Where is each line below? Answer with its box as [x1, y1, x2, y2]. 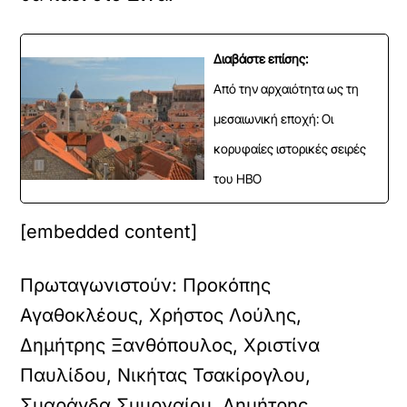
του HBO [213, 171, 262, 186]
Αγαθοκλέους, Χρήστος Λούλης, [20, 304, 303, 326]
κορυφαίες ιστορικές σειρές [213, 141, 366, 156]
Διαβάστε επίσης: [213, 51, 308, 66]
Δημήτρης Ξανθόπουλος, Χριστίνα [20, 334, 321, 356]
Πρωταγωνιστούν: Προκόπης [20, 274, 272, 296]
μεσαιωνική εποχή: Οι [213, 111, 333, 126]
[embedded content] [20, 221, 198, 243]
